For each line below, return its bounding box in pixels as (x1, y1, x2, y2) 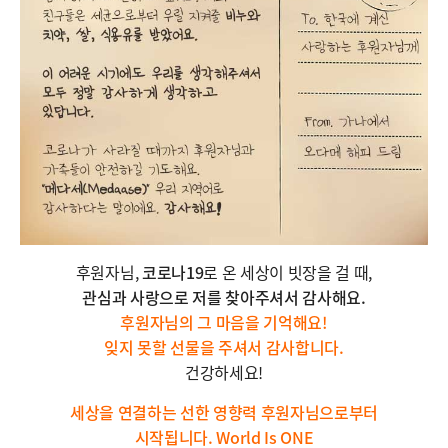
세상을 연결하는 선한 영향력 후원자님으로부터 (69, 399, 379, 424)
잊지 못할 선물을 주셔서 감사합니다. (104, 334, 344, 359)
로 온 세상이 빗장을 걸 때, (203, 259, 373, 284)
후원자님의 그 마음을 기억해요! (120, 309, 328, 334)
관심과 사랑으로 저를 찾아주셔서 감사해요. (82, 284, 366, 309)
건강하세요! (184, 359, 264, 384)
